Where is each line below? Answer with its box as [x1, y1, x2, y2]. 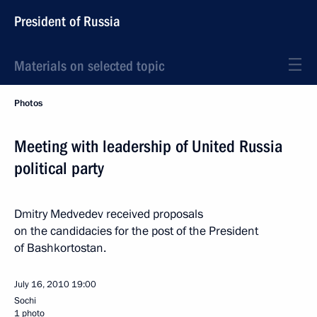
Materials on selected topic [14, 57, 164, 74]
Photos [14, 97, 42, 110]
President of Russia [14, 13, 120, 30]
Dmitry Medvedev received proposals [14, 206, 203, 222]
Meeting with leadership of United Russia [14, 137, 282, 156]
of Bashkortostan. [14, 240, 106, 256]
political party [14, 158, 104, 178]
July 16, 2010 [14, 278, 69, 291]
